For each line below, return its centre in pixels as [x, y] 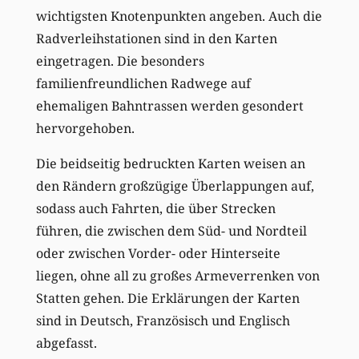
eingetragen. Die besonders [120, 61]
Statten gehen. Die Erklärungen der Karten [167, 298]
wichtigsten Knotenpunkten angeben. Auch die [179, 16]
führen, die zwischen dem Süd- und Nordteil [171, 230]
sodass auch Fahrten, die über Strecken [155, 208]
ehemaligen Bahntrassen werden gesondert [169, 105]
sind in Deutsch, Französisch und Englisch [163, 320]
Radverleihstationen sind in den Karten [156, 38]
